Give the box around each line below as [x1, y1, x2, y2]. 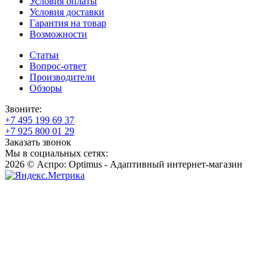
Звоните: [5, 104, 42, 114]
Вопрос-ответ [29, 61, 87, 71]
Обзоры [29, 83, 62, 93]
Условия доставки [29, 7, 104, 17]
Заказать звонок [5, 137, 71, 147]
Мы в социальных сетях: [5, 148, 108, 158]
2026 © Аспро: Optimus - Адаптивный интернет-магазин [5, 159, 242, 169]
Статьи [29, 50, 59, 60]
